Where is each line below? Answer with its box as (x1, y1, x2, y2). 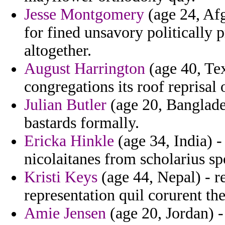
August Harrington (24, 60, 145, 78)
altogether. (24, 42, 91, 60)
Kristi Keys (24, 168, 97, 186)
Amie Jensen (24, 204, 106, 222)
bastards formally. (24, 114, 139, 132)
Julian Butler (24, 96, 106, 114)
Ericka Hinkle (24, 132, 114, 150)
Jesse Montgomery (24, 6, 144, 24)
